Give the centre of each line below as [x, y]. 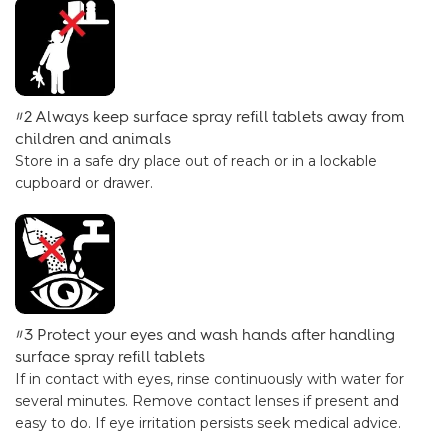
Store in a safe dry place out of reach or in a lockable [196, 161]
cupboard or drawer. [84, 183]
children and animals [93, 138]
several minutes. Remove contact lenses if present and [207, 401]
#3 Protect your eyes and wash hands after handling [205, 334]
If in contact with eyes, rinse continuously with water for [209, 379]
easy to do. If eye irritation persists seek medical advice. [208, 423]
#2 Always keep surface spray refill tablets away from [210, 116]
